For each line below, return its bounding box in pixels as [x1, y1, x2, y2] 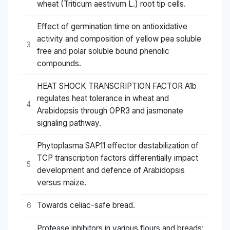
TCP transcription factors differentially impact [37, 153, 198, 163]
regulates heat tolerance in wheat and [37, 93, 169, 103]
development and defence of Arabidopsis [37, 165, 185, 176]
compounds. [37, 58, 81, 68]
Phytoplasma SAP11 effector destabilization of [37, 141, 199, 151]
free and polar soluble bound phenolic [37, 46, 169, 56]
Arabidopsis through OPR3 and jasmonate [37, 105, 183, 116]
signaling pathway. [37, 118, 101, 128]
